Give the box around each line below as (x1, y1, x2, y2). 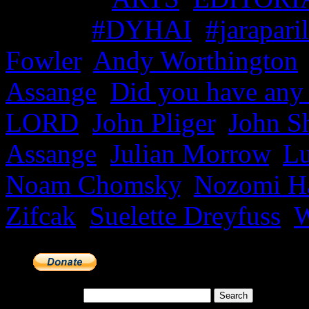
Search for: (33, 288, 81, 301)
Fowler (6, 45, 81, 75)
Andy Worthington (93, 45, 298, 75)
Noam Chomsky (6, 169, 180, 199)
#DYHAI (92, 14, 192, 44)
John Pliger (92, 107, 215, 137)
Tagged (6, 14, 85, 44)
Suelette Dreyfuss (90, 200, 281, 230)
